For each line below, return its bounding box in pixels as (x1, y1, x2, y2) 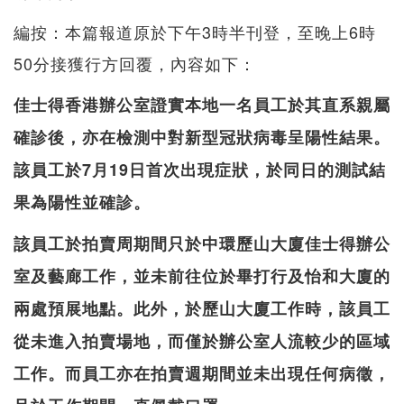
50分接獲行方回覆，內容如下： (14, 50, 256, 75)
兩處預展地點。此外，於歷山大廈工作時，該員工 (14, 296, 390, 320)
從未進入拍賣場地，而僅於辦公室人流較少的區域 (14, 328, 390, 353)
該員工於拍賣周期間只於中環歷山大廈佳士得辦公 (14, 231, 390, 255)
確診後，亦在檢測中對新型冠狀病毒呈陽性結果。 (14, 124, 390, 149)
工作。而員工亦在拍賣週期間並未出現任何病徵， (14, 361, 390, 385)
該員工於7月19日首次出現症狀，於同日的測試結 (14, 157, 386, 181)
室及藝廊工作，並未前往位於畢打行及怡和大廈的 (14, 263, 390, 288)
